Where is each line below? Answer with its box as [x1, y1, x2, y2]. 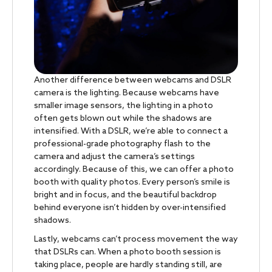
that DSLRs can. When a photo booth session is [34, 246, 221, 257]
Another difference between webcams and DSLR [34, 75, 231, 86]
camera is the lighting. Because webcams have [34, 87, 219, 98]
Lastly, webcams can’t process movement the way [34, 234, 238, 245]
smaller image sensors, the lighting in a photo [34, 100, 213, 111]
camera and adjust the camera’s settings [34, 151, 195, 162]
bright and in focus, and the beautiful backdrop [34, 189, 217, 200]
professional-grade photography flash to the [34, 138, 211, 149]
